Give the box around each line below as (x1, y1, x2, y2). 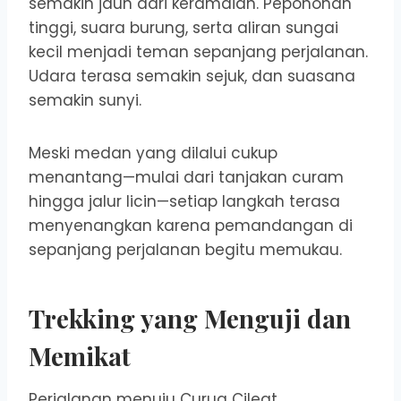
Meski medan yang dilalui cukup (29, 142, 277, 165)
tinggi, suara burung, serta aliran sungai (29, 17, 338, 39)
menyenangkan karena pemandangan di (29, 215, 353, 237)
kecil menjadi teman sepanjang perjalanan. (29, 41, 368, 64)
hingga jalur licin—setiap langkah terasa (29, 191, 340, 213)
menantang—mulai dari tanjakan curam (29, 166, 344, 189)
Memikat (29, 339, 131, 373)
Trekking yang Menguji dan (29, 302, 351, 336)
